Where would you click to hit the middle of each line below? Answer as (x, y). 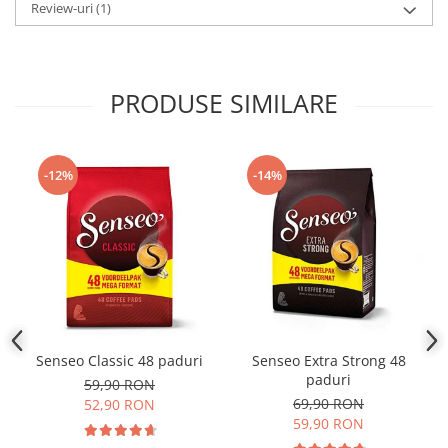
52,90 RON (119, 404)
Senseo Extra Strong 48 (328, 360)
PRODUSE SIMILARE (224, 103)
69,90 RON (328, 403)
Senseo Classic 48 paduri (119, 360)
